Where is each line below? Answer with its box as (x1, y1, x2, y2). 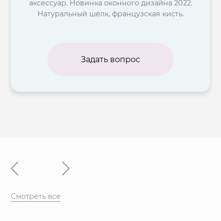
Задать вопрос (81, 54, 141, 64)
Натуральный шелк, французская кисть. (37, 9, 184, 19)
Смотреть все (11, 191, 61, 201)
